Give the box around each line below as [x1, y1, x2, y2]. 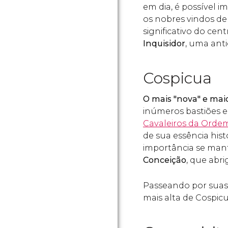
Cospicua [143, 69, 212, 88]
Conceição [143, 155, 186, 165]
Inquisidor [143, 39, 185, 48]
